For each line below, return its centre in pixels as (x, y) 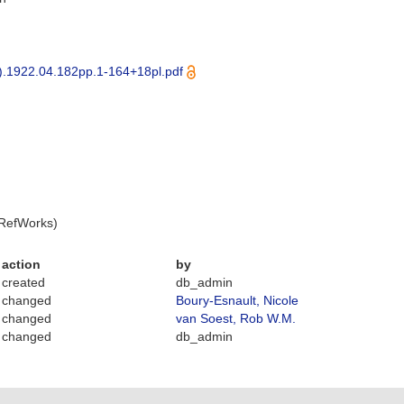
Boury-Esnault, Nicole (238, 300)
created (24, 282)
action (22, 264)
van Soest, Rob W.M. (236, 318)
